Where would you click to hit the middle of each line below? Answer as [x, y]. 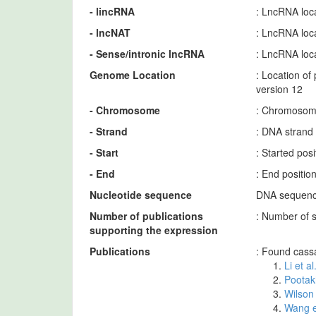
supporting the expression [154, 230]
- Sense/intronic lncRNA [147, 53]
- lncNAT [110, 32]
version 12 [279, 89]
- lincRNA [112, 11]
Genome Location [133, 74]
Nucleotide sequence [141, 194]
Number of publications [146, 215]
